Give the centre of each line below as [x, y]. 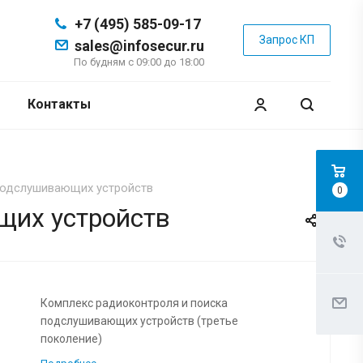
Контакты [59, 104]
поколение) [71, 339]
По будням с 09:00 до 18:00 [139, 62]
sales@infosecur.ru [139, 46]
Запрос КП [287, 40]
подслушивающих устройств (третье [139, 321]
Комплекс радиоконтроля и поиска [134, 303]
